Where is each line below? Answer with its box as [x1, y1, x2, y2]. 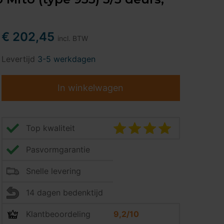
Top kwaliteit [25, 123, 75, 133]
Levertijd [1, 54, 37, 64]
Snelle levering [25, 166, 81, 176]
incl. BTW [57, 34, 88, 42]
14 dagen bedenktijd [25, 187, 103, 197]
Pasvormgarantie [25, 144, 90, 154]
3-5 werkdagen [37, 54, 95, 64]
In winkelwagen [57, 82, 124, 93]
